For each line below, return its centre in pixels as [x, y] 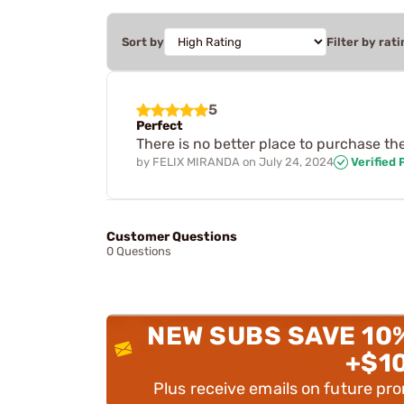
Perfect [160, 125]
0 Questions [139, 252]
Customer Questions [172, 237]
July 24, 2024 [296, 161]
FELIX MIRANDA [196, 161]
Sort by [143, 41]
